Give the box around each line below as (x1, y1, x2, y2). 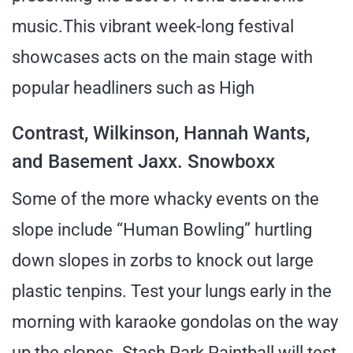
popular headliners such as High (12, 77, 255, 98)
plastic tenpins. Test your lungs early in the (12, 281, 332, 301)
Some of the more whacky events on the (12, 188, 319, 209)
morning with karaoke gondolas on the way (12, 311, 338, 332)
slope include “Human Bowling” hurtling (12, 219, 312, 240)
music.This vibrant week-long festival (12, 16, 294, 36)
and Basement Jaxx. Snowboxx (12, 150, 275, 173)
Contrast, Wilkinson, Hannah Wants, (12, 121, 310, 144)
